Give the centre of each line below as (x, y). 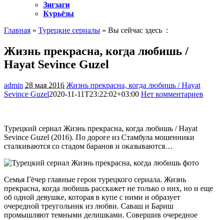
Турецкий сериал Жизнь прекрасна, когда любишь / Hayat (101, 128)
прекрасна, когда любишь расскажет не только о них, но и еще (109, 188)
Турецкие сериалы (69, 30)
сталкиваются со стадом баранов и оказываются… (88, 146)
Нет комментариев (172, 94)
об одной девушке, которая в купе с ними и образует (92, 197)
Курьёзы (59, 14)
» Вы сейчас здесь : (134, 30)
